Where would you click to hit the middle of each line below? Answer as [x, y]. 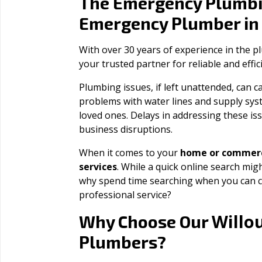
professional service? [125, 195]
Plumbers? [123, 242]
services [98, 167]
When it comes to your [130, 153]
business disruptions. [126, 129]
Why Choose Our [145, 221]
